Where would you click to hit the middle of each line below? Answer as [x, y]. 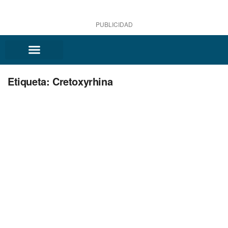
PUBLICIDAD [114, 24]
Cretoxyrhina [83, 81]
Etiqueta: [30, 81]
